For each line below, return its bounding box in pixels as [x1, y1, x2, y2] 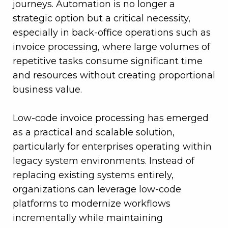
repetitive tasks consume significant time [13, 55, 203, 67]
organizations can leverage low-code [13, 184, 181, 195]
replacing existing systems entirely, [13, 169, 174, 181]
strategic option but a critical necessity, [13, 13, 190, 24]
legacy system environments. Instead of [13, 155, 194, 167]
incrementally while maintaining [13, 212, 163, 224]
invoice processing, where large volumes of [13, 41, 210, 53]
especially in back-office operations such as [13, 27, 211, 39]
